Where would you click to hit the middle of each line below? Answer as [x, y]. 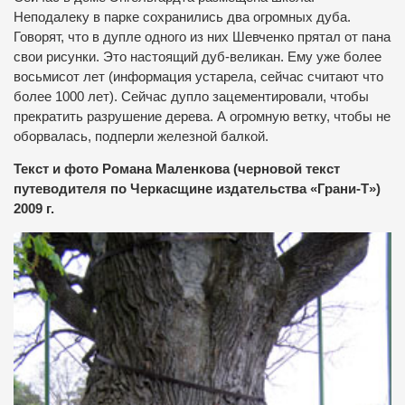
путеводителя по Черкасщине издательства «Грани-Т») [197, 189]
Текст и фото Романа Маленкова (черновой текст [177, 170]
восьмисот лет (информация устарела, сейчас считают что [198, 76]
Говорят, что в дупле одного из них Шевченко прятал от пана [202, 37]
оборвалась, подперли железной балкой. [141, 136]
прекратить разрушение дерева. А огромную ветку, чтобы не [202, 116]
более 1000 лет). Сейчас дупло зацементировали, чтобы [191, 96]
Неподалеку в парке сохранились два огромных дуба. [182, 17]
